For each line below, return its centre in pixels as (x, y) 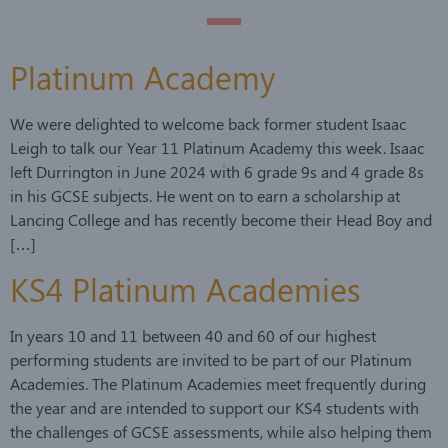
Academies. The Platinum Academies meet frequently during (218, 384)
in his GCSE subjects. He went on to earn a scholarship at (205, 195)
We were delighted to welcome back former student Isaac (208, 123)
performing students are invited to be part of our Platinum (211, 360)
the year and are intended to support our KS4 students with (214, 408)
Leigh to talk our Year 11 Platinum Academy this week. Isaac (217, 147)
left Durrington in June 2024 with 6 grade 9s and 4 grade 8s (217, 171)
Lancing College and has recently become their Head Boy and (221, 219)
